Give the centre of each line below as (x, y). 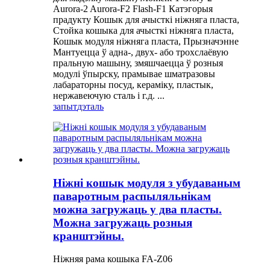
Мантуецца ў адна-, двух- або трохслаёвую (141, 52)
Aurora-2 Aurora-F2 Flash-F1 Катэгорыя (133, 8)
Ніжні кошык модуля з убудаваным (147, 183)
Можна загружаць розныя (123, 222)
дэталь (90, 106)
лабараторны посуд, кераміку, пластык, (133, 84)
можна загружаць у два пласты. (137, 209)
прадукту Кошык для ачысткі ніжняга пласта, (146, 19)
